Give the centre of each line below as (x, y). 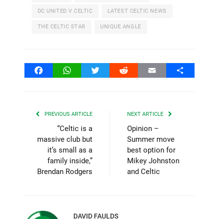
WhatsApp (85, 70)
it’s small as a (70, 150)
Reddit (134, 70)
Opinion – (143, 129)
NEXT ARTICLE (146, 114)
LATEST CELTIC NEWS (137, 11)
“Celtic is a (75, 129)
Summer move (151, 140)
